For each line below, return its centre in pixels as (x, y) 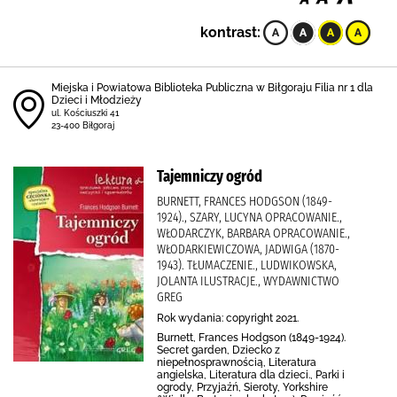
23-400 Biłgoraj (83, 125)
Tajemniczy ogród (210, 176)
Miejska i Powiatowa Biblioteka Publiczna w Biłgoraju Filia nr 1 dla (212, 88)
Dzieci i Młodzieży (97, 100)
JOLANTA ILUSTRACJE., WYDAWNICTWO (248, 281)
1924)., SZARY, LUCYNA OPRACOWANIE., (249, 217)
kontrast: (230, 32)
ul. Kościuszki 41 (86, 113)
